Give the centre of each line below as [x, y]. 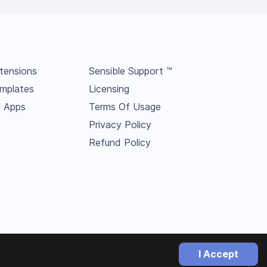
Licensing [109, 89]
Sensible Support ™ [130, 71]
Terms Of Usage [125, 107]
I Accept [218, 254]
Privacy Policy [120, 125]
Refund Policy [119, 142]
